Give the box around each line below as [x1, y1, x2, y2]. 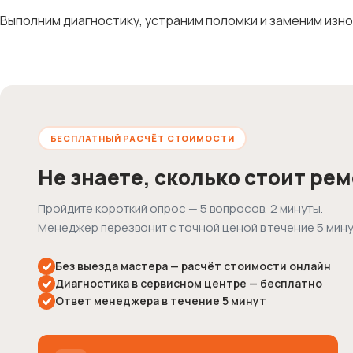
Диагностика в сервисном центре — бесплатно [55, 276, 322, 292]
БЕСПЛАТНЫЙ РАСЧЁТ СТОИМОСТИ [50, 132, 235, 144]
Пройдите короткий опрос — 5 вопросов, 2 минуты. [38, 200, 323, 217]
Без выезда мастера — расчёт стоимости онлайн [55, 258, 331, 274]
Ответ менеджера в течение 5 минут [55, 293, 266, 309]
